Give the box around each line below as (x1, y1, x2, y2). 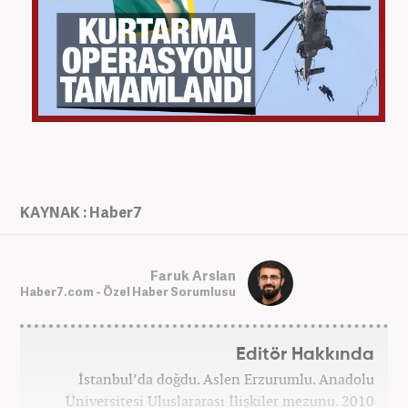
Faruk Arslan (150, 265, 236, 284)
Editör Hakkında (236, 346, 374, 364)
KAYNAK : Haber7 (20, 202, 142, 223)
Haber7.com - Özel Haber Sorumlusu (20, 282, 236, 300)
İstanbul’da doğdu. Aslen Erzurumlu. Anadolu (78, 369, 374, 390)
